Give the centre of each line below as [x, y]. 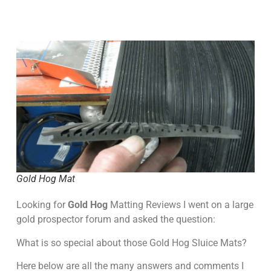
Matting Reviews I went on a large [180, 205]
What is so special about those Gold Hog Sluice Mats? [131, 243]
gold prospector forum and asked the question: [116, 220]
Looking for [42, 205]
